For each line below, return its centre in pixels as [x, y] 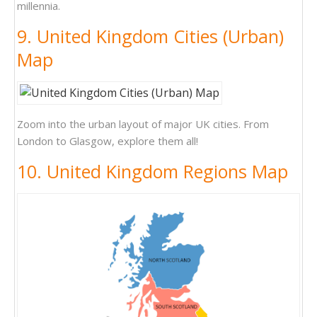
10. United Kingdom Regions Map [152, 172]
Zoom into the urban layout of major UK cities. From [143, 124]
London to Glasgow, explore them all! [108, 141]
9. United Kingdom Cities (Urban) [150, 36]
